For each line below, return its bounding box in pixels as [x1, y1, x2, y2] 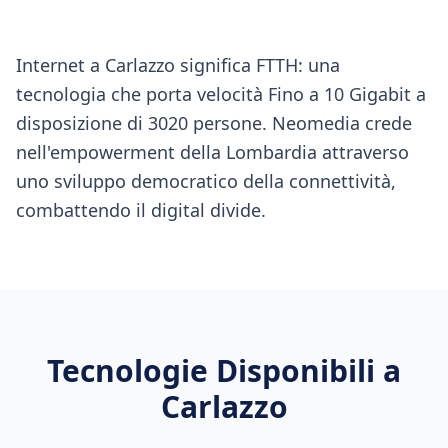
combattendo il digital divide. [16, 198, 266, 222]
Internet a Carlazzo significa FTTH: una [16, 53, 340, 77]
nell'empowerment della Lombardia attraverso [16, 140, 409, 164]
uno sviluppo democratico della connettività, [16, 169, 396, 193]
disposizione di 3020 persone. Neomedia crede [16, 111, 412, 135]
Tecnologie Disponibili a [47, 350, 401, 391]
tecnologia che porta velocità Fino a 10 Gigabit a [16, 82, 426, 106]
